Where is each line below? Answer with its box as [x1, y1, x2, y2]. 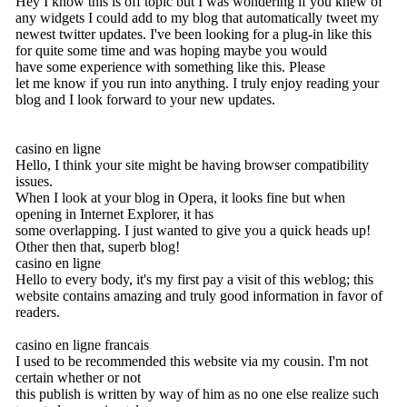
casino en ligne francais [15, 336, 149, 352]
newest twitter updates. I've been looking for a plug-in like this [15, 25, 372, 42]
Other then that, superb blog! [15, 238, 180, 254]
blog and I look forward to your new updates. [15, 91, 275, 107]
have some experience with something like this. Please [15, 58, 325, 74]
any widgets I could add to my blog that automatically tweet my [15, 9, 379, 25]
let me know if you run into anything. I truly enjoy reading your [15, 74, 379, 91]
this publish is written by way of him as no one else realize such [15, 385, 379, 402]
